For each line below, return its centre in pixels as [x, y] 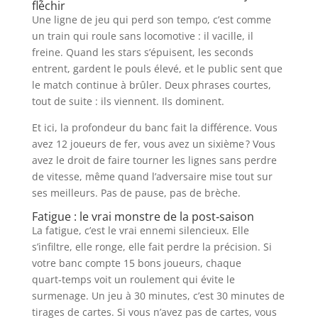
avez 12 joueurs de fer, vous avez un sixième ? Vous [153, 144]
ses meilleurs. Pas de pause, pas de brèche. [136, 193]
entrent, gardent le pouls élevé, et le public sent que [157, 68]
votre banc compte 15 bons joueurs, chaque [136, 263]
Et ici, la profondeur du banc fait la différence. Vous [154, 127]
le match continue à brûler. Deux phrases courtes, [151, 85]
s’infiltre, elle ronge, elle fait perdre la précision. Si [152, 247]
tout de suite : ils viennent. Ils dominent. [128, 101]
